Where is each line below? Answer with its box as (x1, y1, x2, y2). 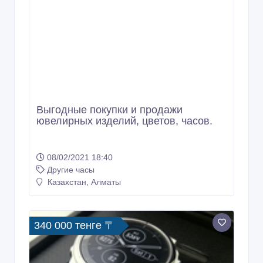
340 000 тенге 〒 (34, 220, 115, 232)
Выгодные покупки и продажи (36, 104, 183, 116)
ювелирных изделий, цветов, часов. (36, 115, 213, 127)
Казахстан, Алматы (45, 177, 121, 187)
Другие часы (47, 165, 95, 175)
